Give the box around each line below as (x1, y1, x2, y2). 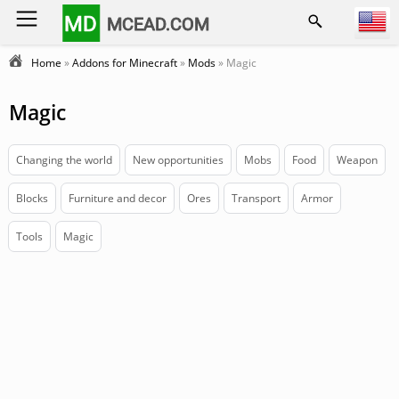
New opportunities (133, 152, 224, 167)
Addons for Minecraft (72, 55, 177, 70)
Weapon (337, 152, 378, 167)
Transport (232, 191, 281, 206)
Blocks (16, 191, 48, 206)
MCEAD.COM (107, 12, 210, 35)
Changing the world (16, 152, 112, 167)
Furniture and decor (69, 191, 167, 206)
